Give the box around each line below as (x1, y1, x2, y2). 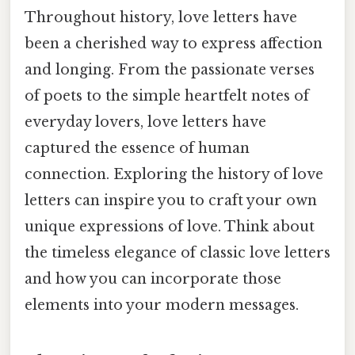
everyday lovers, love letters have (25, 113, 266, 131)
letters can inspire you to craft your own (25, 191, 317, 209)
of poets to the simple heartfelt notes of (25, 86, 309, 105)
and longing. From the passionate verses (25, 60, 315, 78)
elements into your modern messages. (25, 296, 299, 314)
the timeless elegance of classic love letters (25, 243, 330, 261)
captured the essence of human (25, 139, 250, 157)
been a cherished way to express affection (25, 34, 323, 52)
